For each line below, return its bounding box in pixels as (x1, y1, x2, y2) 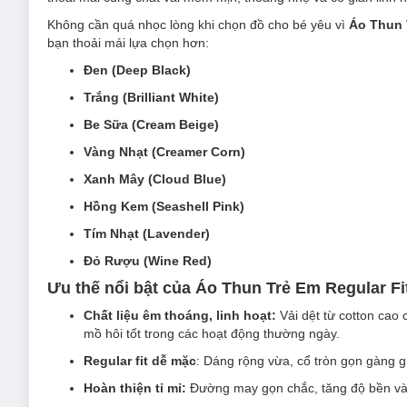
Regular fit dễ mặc (84, 353, 196, 368)
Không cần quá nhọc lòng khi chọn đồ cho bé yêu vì (47, 17, 349, 32)
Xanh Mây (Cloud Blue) (84, 172, 226, 186)
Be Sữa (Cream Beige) (84, 117, 219, 132)
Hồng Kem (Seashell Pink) (84, 199, 244, 213)
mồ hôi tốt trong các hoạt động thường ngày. (84, 326, 340, 341)
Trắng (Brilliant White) (84, 90, 219, 104)
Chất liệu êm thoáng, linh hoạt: (84, 308, 276, 323)
